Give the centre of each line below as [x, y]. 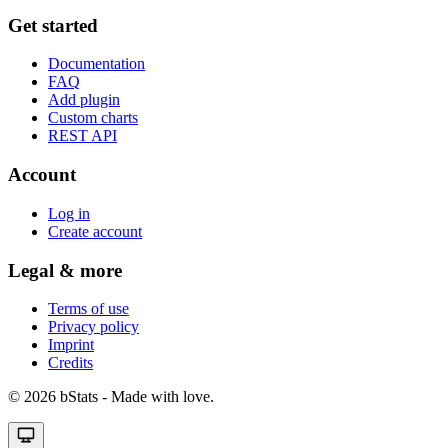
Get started [53, 25]
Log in [69, 213]
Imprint [71, 345]
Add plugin [84, 100]
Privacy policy [93, 327]
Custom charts [93, 118]
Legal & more [65, 270]
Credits [70, 363]
